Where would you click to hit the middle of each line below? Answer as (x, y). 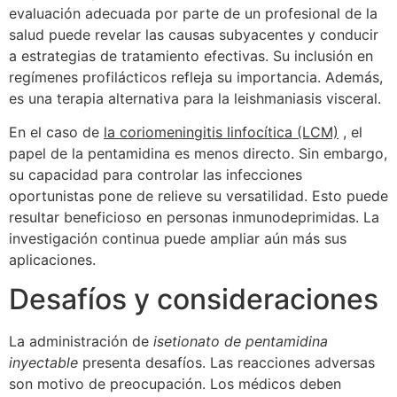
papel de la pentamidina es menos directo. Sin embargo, (198, 154)
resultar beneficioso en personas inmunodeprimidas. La (194, 218)
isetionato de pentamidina (241, 342)
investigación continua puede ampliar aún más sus (178, 239)
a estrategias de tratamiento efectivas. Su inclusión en (191, 55)
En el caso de (56, 132)
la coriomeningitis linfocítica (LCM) (221, 132)
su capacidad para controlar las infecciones (156, 175)
